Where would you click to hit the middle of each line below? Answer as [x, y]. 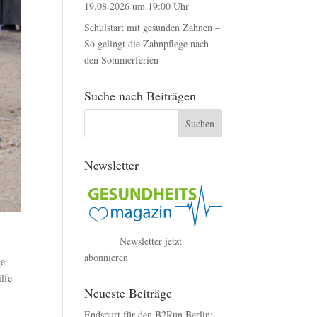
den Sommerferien [122, 60]
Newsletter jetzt [151, 241]
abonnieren [106, 257]
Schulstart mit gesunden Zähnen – [152, 27]
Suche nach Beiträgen [140, 96]
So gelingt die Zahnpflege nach [147, 44]
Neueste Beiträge [128, 293]
